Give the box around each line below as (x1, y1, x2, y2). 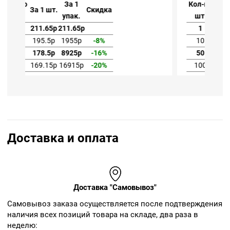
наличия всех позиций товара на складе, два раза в (7, 209, 198, 219)
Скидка (137, 5, 163, 14)
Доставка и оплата (7, 130, 119, 145)
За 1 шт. (81, 5, 109, 14)
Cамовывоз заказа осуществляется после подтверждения (7, 199, 222, 208)
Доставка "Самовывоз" (73, 182, 157, 192)
